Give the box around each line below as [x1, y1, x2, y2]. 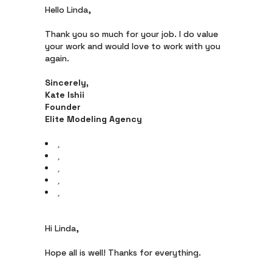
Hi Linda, [45, 223, 79, 234]
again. [45, 53, 69, 64]
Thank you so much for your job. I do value [45, 29, 218, 39]
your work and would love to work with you [45, 41, 220, 52]
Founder [45, 101, 81, 112]
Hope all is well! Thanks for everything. [45, 247, 201, 258]
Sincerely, [45, 77, 89, 88]
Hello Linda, [45, 4, 91, 15]
